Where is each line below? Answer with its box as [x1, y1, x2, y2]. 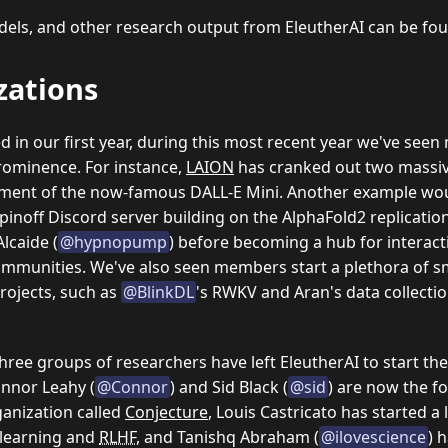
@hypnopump [60, 230, 167, 253]
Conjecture [125, 400, 208, 423]
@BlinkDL [123, 280, 194, 303]
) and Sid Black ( [170, 375, 288, 398]
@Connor [97, 375, 168, 398]
